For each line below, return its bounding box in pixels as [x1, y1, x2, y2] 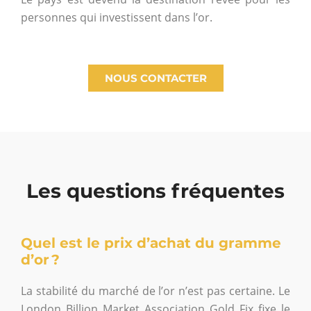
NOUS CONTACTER [104, 71, 207, 85]
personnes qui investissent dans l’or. [21, 10, 212, 26]
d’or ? [21, 251, 60, 268]
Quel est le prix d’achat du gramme [21, 234, 281, 251]
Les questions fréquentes [26, 178, 285, 203]
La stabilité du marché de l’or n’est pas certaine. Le [21, 283, 290, 299]
